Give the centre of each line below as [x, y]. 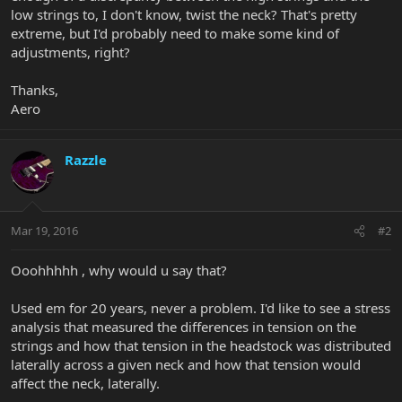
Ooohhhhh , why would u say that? [119, 271]
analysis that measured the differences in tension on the [184, 327]
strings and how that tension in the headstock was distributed [201, 346]
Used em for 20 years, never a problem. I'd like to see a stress [201, 308]
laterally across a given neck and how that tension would [186, 365]
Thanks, [35, 89]
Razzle [86, 159]
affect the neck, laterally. [85, 384]
